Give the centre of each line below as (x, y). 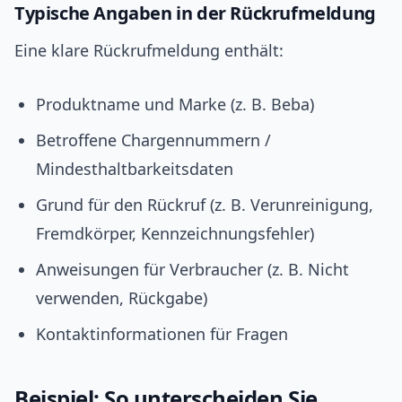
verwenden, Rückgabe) (122, 298)
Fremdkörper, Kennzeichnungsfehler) (175, 234)
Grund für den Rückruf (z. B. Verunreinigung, (205, 205)
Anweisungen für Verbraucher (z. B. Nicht (192, 270)
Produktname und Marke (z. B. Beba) (175, 105)
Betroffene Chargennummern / (153, 140)
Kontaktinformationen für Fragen (162, 334)
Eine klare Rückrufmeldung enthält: (149, 51)
